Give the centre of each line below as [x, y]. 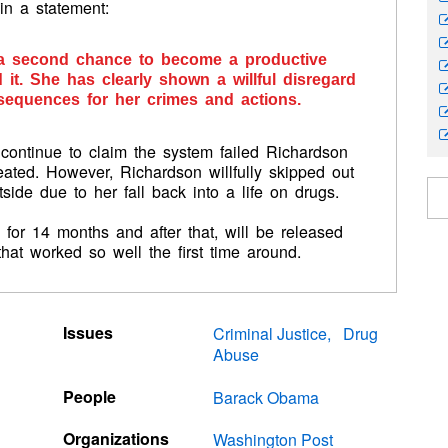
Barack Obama [266, 397]
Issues [87, 333]
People [89, 396]
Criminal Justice [270, 334]
